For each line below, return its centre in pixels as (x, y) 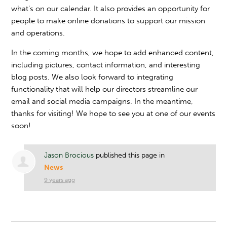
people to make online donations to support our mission (108, 21)
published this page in (129, 155)
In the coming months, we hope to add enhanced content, (113, 53)
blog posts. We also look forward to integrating (92, 77)
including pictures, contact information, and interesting (106, 65)
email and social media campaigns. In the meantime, (102, 101)
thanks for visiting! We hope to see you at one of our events (113, 113)
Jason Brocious (69, 155)
